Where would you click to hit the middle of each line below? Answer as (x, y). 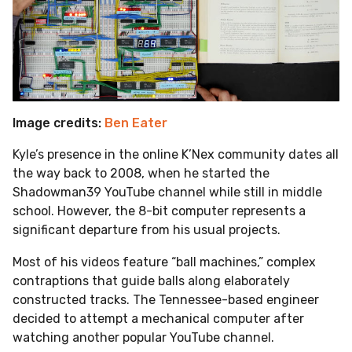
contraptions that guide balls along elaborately (151, 280)
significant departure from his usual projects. (147, 230)
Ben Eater (136, 123)
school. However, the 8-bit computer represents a (159, 211)
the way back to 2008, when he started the (141, 174)
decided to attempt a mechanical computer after (158, 318)
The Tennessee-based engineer (226, 299)
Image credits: (59, 123)
